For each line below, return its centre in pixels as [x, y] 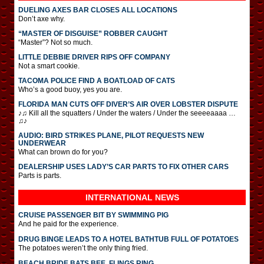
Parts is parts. [40, 175]
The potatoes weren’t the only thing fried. [83, 248]
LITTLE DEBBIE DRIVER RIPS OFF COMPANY [94, 57]
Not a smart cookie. [49, 66]
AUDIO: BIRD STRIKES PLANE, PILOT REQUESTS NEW [111, 135]
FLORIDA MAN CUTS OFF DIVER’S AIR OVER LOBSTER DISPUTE [128, 104]
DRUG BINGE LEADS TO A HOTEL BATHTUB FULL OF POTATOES [128, 239]
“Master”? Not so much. [55, 42]
